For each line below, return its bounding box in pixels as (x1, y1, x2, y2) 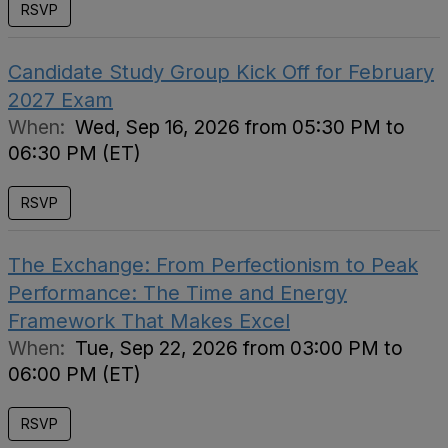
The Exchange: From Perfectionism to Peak (8, 253, 418, 277)
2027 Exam (8, 88, 113, 112)
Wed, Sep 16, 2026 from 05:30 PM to (75, 115, 405, 139)
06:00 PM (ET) (8, 362, 141, 386)
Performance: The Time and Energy (8, 281, 347, 305)
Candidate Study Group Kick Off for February (8, 60, 434, 84)
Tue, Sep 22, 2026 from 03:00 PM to (75, 336, 403, 360)
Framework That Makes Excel (8, 309, 290, 333)
